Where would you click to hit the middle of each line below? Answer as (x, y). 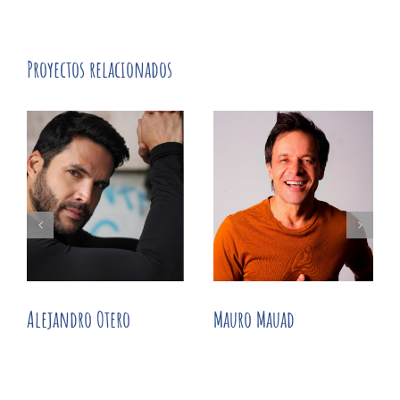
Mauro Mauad (254, 320)
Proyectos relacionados (100, 70)
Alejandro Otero (79, 320)
